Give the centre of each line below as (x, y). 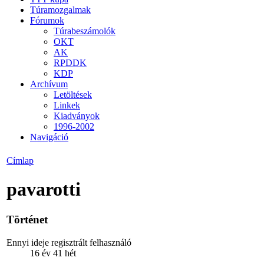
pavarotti (44, 189)
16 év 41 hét (53, 253)
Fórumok (47, 20)
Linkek (67, 105)
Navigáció (49, 137)
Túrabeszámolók (85, 31)
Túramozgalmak (60, 9)
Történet (27, 219)
